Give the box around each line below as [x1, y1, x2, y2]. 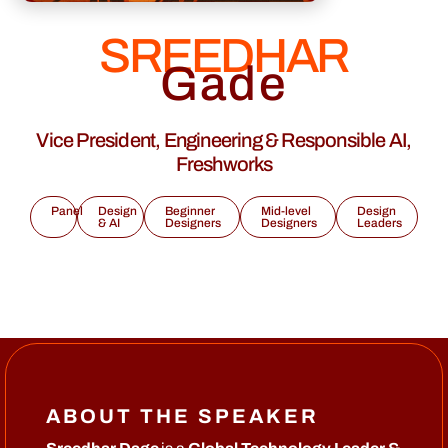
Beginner [165, 204, 216, 218]
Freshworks [175, 153, 273, 175]
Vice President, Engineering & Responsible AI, [36, 129, 412, 151]
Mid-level [261, 204, 312, 218]
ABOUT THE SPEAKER [46, 405, 319, 427]
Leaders [357, 216, 403, 230]
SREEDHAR [99, 30, 349, 82]
